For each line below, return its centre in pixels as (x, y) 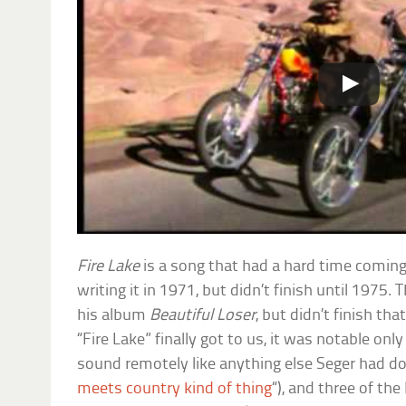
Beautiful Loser (203, 315)
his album (114, 315)
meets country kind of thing (175, 389)
